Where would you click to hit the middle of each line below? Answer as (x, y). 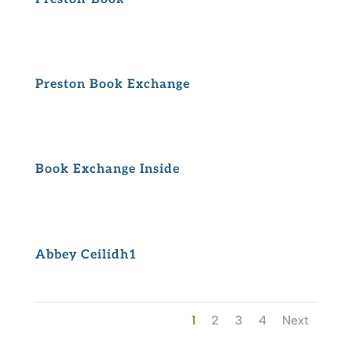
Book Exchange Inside (107, 170)
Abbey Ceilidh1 (86, 255)
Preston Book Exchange (112, 85)
